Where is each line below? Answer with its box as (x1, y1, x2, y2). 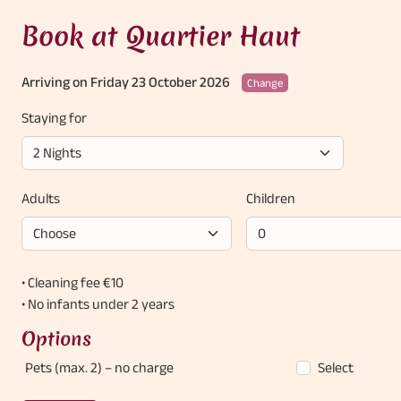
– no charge (105, 360, 174, 375)
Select (318, 360, 354, 375)
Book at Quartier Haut (21, 18, 300, 55)
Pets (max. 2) (25, 360, 105, 375)
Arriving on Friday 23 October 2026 (21, 74, 230, 90)
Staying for (21, 110, 87, 125)
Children (245, 191, 295, 206)
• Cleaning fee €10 (21, 275, 124, 290)
